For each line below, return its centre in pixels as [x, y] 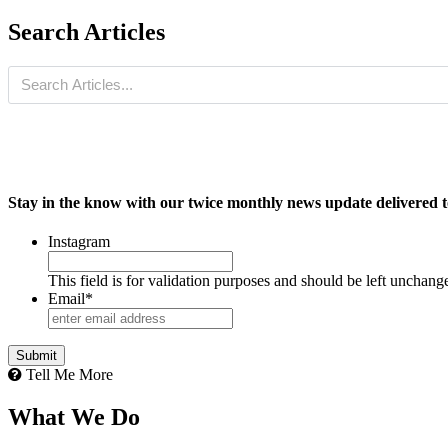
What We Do [74, 416]
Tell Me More [67, 374]
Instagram [79, 241]
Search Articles [86, 31]
